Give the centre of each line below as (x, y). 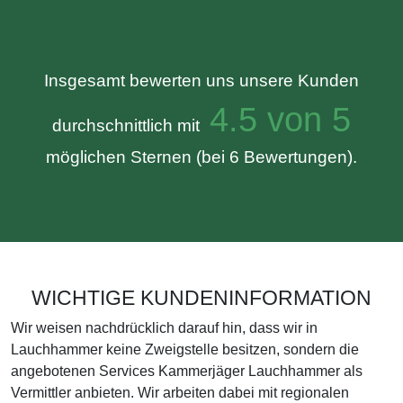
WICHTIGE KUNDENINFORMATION (201, 298)
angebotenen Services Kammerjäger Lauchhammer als (187, 371)
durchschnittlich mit (126, 125)
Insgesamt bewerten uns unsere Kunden (201, 81)
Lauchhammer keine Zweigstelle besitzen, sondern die (185, 349)
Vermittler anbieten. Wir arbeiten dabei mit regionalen (180, 393)
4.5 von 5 (275, 119)
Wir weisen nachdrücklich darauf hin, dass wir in (164, 328)
